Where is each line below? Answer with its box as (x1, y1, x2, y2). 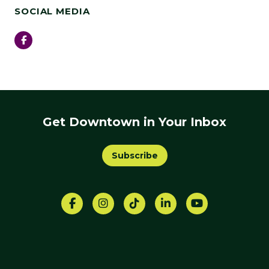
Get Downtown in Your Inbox (43, 114, 226, 129)
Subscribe (111, 150, 158, 161)
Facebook (25, 33, 73, 45)
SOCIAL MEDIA (14, 5, 90, 17)
